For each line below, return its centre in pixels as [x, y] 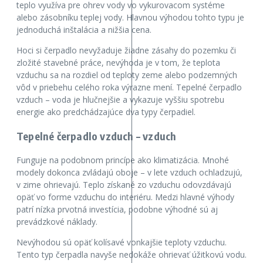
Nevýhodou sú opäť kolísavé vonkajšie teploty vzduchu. [122, 242]
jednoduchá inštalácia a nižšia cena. [84, 30]
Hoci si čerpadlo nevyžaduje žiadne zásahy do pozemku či [126, 50]
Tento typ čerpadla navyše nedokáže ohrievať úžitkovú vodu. [131, 255]
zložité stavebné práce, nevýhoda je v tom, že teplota [118, 63]
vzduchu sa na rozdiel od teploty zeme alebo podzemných [127, 75]
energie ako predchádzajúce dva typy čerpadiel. [106, 112]
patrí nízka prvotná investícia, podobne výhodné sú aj [117, 210]
